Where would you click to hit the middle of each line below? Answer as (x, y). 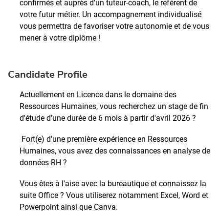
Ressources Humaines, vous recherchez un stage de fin (114, 107)
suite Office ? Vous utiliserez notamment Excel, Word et (114, 195)
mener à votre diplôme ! (60, 38)
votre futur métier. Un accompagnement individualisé (110, 15)
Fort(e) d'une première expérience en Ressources (104, 139)
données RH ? (44, 163)
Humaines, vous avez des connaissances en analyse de (115, 151)
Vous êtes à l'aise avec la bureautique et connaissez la (113, 183)
